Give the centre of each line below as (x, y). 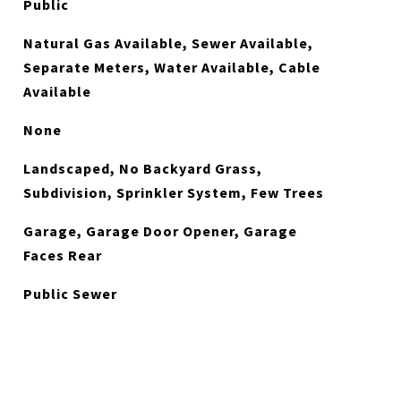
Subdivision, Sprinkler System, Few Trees (173, 192)
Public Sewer (70, 294)
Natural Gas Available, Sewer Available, (168, 43)
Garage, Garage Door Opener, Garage (160, 231)
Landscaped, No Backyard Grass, (142, 168)
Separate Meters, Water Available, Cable (171, 67)
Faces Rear (62, 255)
